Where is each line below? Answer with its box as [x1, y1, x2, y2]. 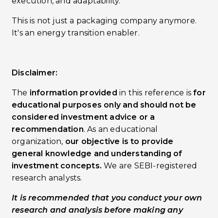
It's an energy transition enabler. [12, 28, 140, 37]
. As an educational [83, 125, 158, 134]
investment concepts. [12, 161, 102, 170]
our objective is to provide [65, 137, 174, 146]
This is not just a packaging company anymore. [12, 16, 197, 25]
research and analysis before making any [12, 205, 183, 215]
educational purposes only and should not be [12, 100, 197, 109]
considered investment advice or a [12, 112, 155, 122]
